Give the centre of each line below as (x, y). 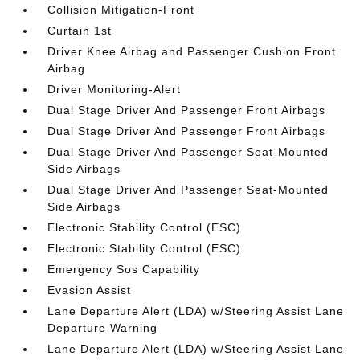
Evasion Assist (90, 290)
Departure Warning (103, 327)
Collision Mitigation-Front (121, 9)
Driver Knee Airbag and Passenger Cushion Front (192, 51)
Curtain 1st (80, 30)
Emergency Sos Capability (124, 269)
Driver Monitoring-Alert (115, 89)
